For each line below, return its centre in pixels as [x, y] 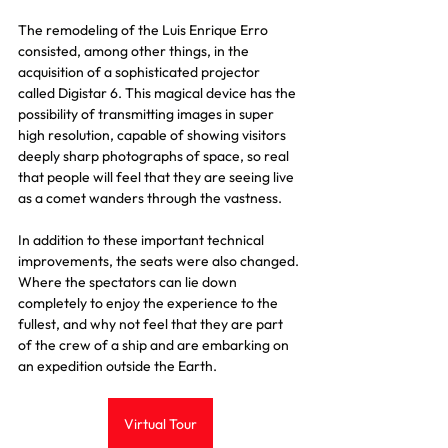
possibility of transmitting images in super [147, 114]
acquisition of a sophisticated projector [140, 72]
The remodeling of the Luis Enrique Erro [144, 30]
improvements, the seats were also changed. [160, 261]
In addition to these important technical [142, 240]
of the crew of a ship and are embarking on [155, 345]
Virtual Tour [160, 424]
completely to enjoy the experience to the [149, 303]
